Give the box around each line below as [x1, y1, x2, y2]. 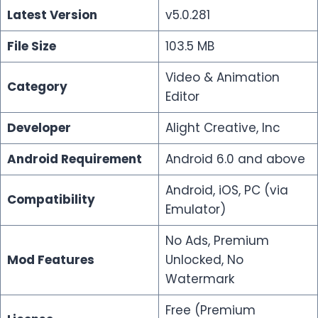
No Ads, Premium [165, 231, 269, 249]
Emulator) [165, 200, 226, 218]
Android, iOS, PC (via [165, 181, 288, 199]
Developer [6, 119, 71, 136]
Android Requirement [6, 150, 142, 168]
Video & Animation [165, 68, 280, 86]
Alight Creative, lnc [165, 119, 280, 136]
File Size [6, 37, 56, 55]
